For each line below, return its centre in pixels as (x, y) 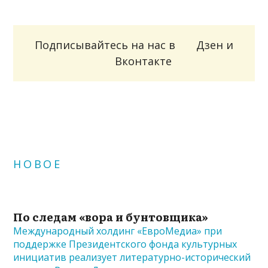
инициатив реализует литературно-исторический (132, 257)
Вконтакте (143, 61)
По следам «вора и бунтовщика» (111, 217)
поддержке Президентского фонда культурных (125, 244)
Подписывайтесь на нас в (106, 45)
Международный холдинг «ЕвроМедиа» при (118, 231)
